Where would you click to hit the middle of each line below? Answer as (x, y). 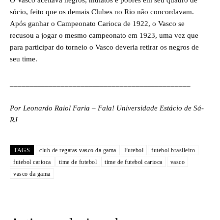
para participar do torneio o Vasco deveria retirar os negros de (104, 47)
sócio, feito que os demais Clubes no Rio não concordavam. (102, 12)
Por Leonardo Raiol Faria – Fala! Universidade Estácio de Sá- (107, 108)
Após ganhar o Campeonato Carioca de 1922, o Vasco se (97, 24)
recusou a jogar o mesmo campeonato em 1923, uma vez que (104, 35)
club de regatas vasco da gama (78, 150)
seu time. (24, 59)
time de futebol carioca (134, 162)
